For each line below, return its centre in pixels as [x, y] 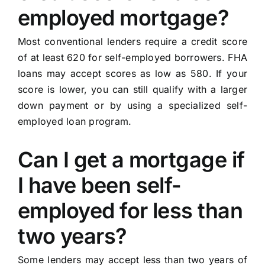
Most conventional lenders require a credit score [132, 42]
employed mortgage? [123, 18]
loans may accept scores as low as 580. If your [132, 74]
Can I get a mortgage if [131, 160]
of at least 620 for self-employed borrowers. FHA [132, 58]
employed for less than [130, 211]
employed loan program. [75, 122]
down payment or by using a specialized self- [132, 106]
